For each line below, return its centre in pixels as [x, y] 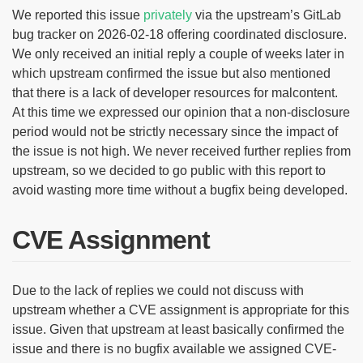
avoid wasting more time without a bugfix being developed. [180, 190]
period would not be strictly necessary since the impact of [175, 131]
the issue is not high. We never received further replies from [181, 151]
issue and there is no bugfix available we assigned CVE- [174, 348]
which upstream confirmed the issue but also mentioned [171, 73]
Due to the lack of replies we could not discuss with [158, 290]
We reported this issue [78, 15]
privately [168, 15]
